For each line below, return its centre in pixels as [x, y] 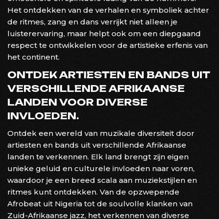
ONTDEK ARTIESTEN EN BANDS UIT [109, 75]
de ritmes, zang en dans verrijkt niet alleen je [92, 22]
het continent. [33, 57]
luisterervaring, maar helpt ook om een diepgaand [104, 33]
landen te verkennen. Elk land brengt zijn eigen [98, 156]
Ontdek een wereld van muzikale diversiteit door [101, 133]
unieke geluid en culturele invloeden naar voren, [101, 168]
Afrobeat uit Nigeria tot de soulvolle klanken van [100, 203]
